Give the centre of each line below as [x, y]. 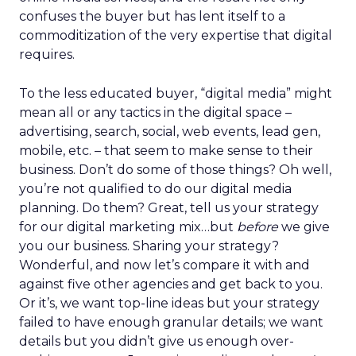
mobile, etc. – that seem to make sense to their [166, 151]
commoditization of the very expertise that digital [176, 35]
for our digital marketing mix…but [128, 227]
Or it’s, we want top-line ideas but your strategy [169, 303]
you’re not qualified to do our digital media [155, 189]
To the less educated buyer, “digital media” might [176, 93]
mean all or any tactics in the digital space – [155, 112]
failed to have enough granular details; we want [171, 322]
